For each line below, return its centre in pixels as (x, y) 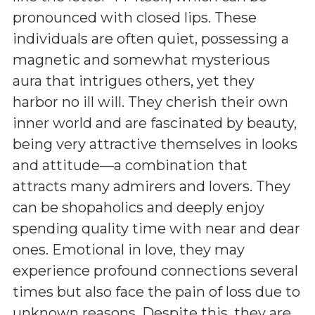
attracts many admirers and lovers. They (152, 186)
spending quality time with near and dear (156, 229)
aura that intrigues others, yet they (134, 81)
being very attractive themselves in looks (155, 144)
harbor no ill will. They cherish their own (150, 102)
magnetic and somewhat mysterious (141, 60)
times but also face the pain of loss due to (156, 292)
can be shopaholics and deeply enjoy (139, 207)
